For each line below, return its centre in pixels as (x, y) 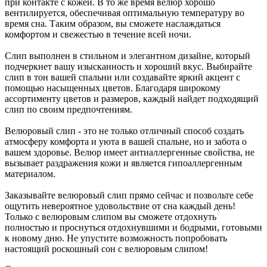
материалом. (30, 173)
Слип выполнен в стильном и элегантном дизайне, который (128, 55)
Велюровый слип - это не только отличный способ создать (124, 131)
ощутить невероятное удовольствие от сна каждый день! (120, 206)
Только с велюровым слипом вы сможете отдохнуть (111, 216)
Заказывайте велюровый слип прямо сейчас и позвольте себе (129, 195)
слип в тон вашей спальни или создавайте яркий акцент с (122, 77)
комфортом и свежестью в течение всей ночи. (98, 34)
